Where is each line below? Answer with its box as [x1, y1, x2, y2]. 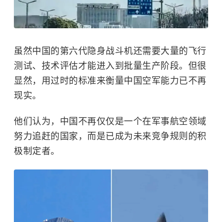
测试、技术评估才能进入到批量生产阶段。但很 [14, 60, 207, 71]
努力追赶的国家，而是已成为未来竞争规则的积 [14, 131, 207, 141]
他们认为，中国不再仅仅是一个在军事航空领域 [14, 116, 207, 126]
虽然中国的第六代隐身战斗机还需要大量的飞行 [14, 46, 207, 56]
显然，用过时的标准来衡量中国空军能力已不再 [14, 75, 207, 86]
